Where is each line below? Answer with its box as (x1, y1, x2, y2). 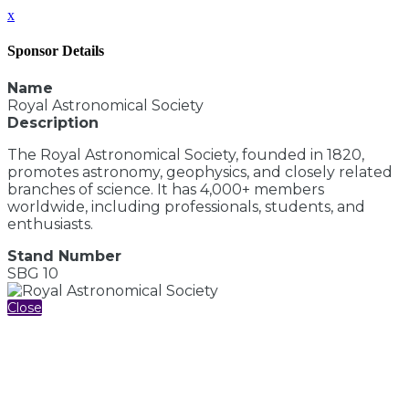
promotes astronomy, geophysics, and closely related (7, 163, 393, 181)
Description (7, 113, 99, 131)
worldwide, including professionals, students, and (7, 197, 365, 215)
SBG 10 (7, 264, 58, 282)
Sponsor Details (7, 43, 104, 59)
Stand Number (7, 246, 121, 265)
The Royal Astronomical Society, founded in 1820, (7, 145, 364, 163)
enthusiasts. (7, 215, 93, 233)
